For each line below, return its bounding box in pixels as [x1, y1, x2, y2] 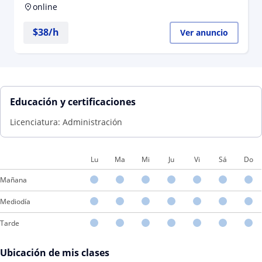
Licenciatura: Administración [10, 116, 122, 127]
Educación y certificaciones [10, 95, 136, 108]
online [33, 1, 57, 12]
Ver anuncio [180, 27, 228, 38]
